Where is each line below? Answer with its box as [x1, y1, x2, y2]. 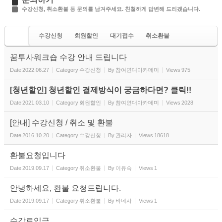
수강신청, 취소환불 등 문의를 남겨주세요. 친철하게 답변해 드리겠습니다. [22, 6, 200, 12]
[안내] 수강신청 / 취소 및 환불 [10, 118, 113, 127]
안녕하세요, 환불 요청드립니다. [10, 184, 121, 193]
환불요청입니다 [10, 151, 65, 160]
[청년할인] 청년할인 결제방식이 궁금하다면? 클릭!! [10, 86, 191, 95]
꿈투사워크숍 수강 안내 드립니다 [10, 53, 127, 62]
